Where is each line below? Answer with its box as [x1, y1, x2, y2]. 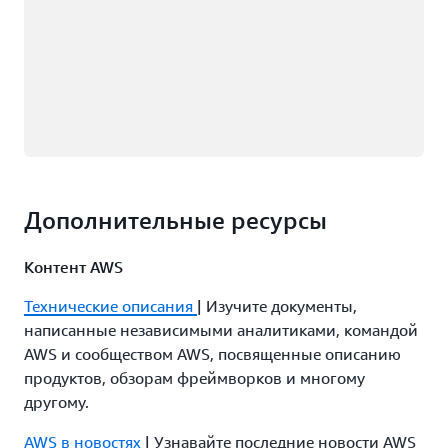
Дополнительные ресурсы [24, 206, 327, 234]
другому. [24, 392, 89, 412]
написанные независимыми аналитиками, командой [24, 320, 418, 340]
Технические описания [24, 296, 197, 316]
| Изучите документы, [197, 296, 357, 316]
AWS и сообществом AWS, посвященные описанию [24, 344, 401, 364]
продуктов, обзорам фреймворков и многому [24, 368, 365, 388]
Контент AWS [24, 257, 123, 277]
